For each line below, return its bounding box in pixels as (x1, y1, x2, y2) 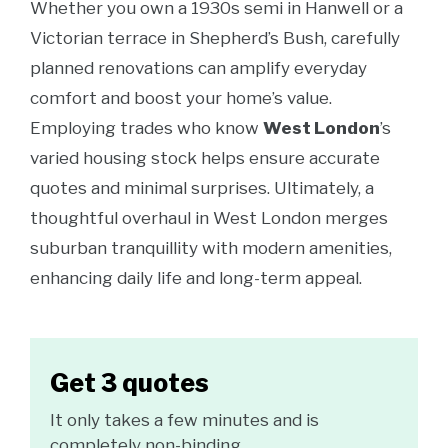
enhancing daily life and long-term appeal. (30, 268, 362, 288)
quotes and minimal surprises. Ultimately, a (30, 178, 374, 198)
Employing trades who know (30, 118, 263, 138)
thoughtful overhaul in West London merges (30, 208, 388, 228)
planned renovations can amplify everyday (30, 58, 367, 78)
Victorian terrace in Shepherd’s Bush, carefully (30, 28, 400, 48)
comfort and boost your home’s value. (30, 88, 332, 108)
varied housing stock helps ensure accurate (30, 148, 380, 168)
